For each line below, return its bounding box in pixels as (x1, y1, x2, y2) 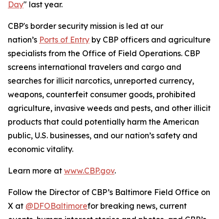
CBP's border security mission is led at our (8, 21, 163, 31)
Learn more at (8, 166, 64, 175)
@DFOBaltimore (25, 201, 88, 211)
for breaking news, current (88, 201, 187, 211)
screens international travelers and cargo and (8, 62, 181, 72)
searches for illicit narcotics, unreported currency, (8, 76, 194, 86)
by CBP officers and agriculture (89, 35, 211, 44)
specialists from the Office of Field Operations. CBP (8, 48, 200, 58)
